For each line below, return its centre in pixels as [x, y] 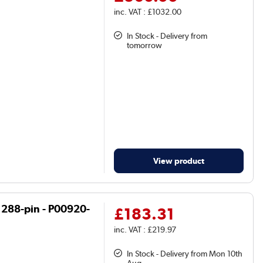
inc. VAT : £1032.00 [148, 12]
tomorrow [145, 45]
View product [179, 160]
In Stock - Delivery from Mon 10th [185, 253]
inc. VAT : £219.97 [145, 229]
